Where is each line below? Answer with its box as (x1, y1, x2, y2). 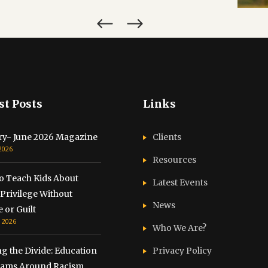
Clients (153, 131, 181, 142)
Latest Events (153, 176, 208, 188)
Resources (153, 154, 196, 165)
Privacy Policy (153, 245, 212, 256)
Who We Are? (153, 222, 206, 233)
